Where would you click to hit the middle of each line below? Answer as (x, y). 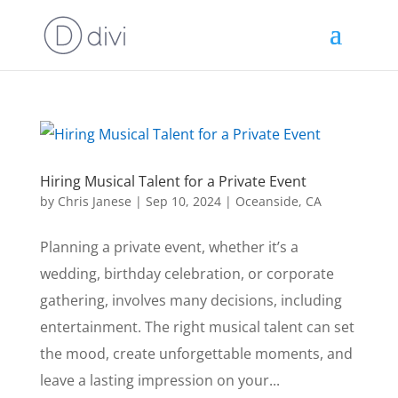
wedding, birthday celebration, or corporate (187, 274)
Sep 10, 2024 (183, 201)
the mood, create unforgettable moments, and (196, 354)
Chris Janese (94, 201)
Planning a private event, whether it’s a (169, 247)
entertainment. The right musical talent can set (197, 327)
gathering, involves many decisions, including (191, 300)
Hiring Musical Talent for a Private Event (173, 181)
